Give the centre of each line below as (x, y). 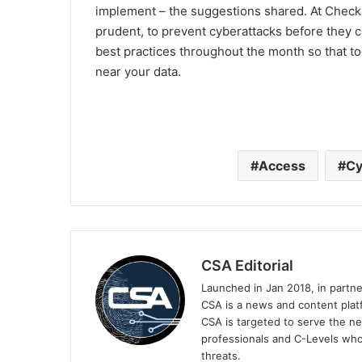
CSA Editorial (247, 266)
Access (282, 166)
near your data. (138, 72)
